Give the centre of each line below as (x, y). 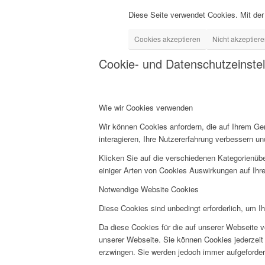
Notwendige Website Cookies (149, 189)
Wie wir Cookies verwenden (146, 108)
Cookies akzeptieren (167, 39)
